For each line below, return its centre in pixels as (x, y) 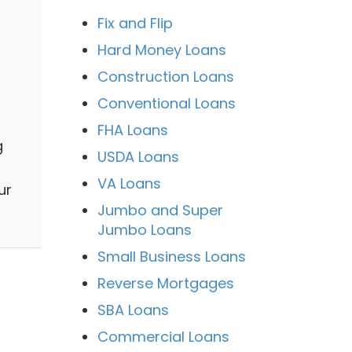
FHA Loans (132, 130)
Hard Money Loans (161, 50)
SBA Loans (133, 310)
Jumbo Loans (144, 230)
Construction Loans (165, 77)
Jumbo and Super (160, 210)
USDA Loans (138, 157)
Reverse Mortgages (165, 283)
